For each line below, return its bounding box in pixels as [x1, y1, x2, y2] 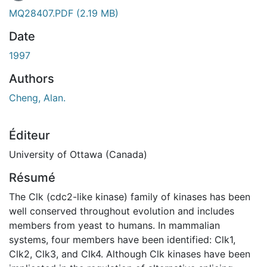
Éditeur [9, 128, 50, 142]
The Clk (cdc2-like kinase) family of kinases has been [9, 190, 250, 203]
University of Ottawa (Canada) [9, 148, 147, 160]
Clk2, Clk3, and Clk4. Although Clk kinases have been [9, 247, 250, 260]
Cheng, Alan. [9, 91, 66, 104]
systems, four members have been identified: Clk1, [9, 233, 235, 246]
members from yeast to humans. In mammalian [9, 219, 220, 231]
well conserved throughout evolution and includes [9, 204, 234, 217]
